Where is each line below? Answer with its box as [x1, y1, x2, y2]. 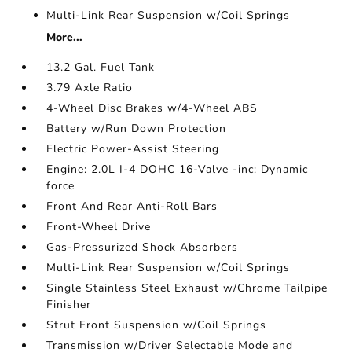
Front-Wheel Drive [46, 219, 152, 235]
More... [46, 30, 83, 46]
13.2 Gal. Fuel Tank [46, 60, 156, 75]
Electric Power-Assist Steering [46, 141, 220, 157]
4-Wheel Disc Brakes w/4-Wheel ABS [46, 101, 258, 116]
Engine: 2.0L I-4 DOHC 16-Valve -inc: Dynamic [46, 162, 309, 178]
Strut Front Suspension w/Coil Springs [46, 317, 267, 333]
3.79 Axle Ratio [46, 80, 134, 96]
